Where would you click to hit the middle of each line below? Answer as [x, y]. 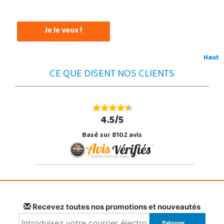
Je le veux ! [63, 31]
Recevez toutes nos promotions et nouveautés [116, 206]
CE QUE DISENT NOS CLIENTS [112, 74]
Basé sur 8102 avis [112, 135]
